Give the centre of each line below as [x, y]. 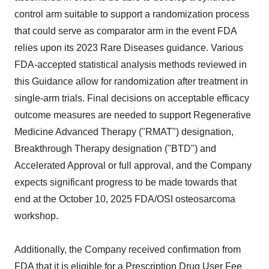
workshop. [36, 216]
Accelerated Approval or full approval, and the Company [133, 165]
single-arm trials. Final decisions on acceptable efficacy [132, 98]
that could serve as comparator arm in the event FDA [125, 31]
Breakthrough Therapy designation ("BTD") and [115, 149]
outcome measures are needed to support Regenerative [133, 115]
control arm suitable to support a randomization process [132, 14]
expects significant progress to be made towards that [125, 182]
